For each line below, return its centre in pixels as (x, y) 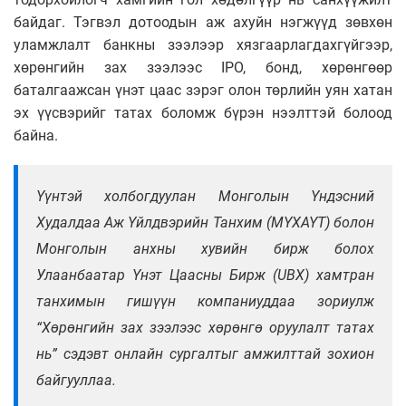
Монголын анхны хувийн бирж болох (205, 249)
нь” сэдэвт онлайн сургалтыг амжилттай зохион (205, 354)
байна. (36, 136)
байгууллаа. (76, 381)
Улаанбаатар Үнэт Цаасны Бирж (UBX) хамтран (205, 275)
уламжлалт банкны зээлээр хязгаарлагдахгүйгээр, (203, 45)
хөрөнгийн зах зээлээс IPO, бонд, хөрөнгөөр (203, 68)
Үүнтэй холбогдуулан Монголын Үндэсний (205, 197)
